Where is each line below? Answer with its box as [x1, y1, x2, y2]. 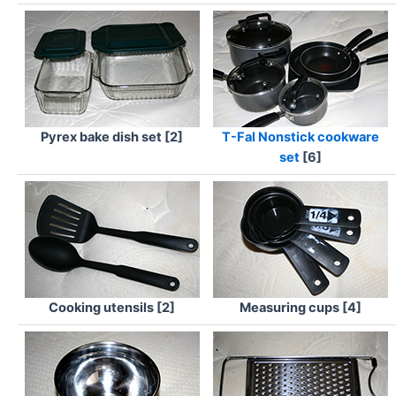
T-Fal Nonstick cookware [221, 129, 379, 146]
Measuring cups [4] [239, 300, 362, 316]
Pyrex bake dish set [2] [41, 129, 183, 146]
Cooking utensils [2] [49, 300, 175, 316]
